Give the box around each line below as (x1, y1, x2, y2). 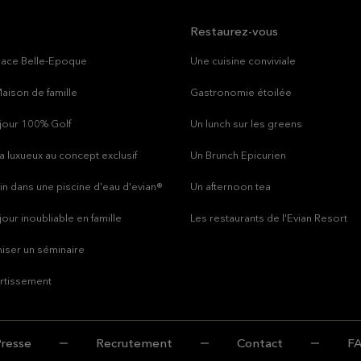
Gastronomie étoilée (190, 85, 292, 98)
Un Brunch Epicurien (190, 148, 286, 161)
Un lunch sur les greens (190, 117, 302, 130)
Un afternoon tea (190, 180, 271, 193)
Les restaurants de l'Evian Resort (190, 211, 347, 224)
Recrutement (95, 335, 172, 351)
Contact (236, 335, 283, 351)
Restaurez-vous (190, 23, 278, 39)
